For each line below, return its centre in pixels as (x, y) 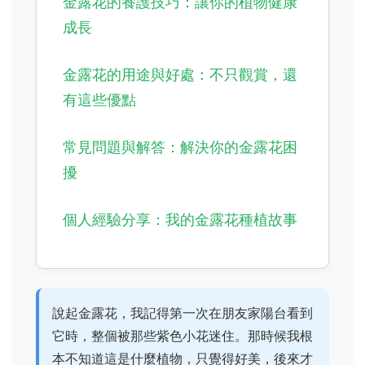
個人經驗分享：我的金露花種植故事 (180, 220)
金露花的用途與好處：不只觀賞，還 (180, 74)
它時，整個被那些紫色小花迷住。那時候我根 (182, 335)
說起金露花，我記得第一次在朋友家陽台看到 (182, 312)
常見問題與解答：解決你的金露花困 (180, 147)
